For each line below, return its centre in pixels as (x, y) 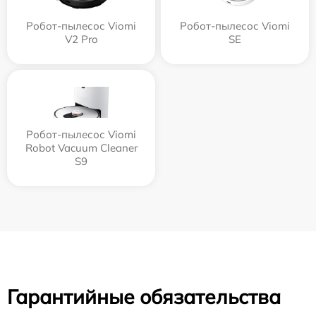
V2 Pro (81, 39)
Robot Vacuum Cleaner (81, 148)
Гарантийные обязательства (144, 297)
